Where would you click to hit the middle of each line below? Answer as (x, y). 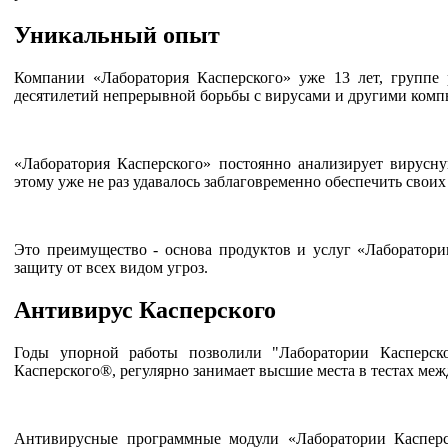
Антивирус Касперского (145, 310)
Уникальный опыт (117, 35)
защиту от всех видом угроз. (111, 268)
